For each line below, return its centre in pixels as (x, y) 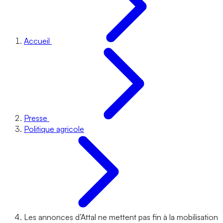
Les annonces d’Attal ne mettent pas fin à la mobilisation (121, 217)
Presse (36, 118)
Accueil (37, 41)
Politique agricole (54, 129)
